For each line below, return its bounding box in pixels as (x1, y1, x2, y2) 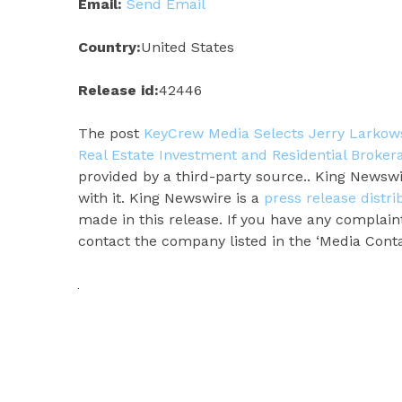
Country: (78, 38, 141, 56)
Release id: (78, 81, 159, 99)
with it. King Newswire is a (78, 188, 264, 206)
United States (141, 38, 234, 56)
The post (78, 124, 144, 142)
